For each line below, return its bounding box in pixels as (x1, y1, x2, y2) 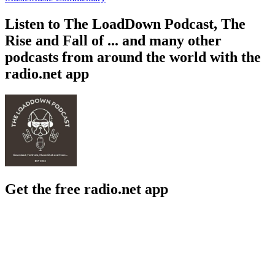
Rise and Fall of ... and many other (5, 32, 222, 48)
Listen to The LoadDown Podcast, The (5, 15, 246, 32)
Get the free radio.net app (5, 180, 168, 197)
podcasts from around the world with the (5, 48, 261, 65)
